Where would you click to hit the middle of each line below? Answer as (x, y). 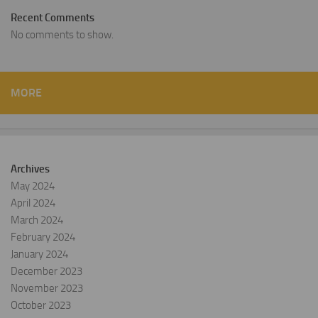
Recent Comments (53, 18)
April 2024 (33, 203)
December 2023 (46, 272)
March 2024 (37, 220)
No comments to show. (62, 35)
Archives (30, 169)
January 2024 (39, 254)
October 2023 (41, 306)
